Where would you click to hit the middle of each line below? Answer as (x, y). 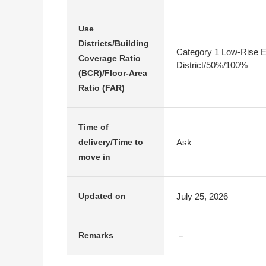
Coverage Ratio (110, 58)
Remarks (96, 235)
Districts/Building (114, 43)
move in (94, 157)
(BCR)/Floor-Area (113, 73)
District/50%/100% (212, 65)
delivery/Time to (111, 142)
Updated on (102, 196)
